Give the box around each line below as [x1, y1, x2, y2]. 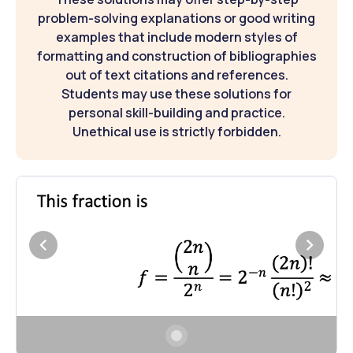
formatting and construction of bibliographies [36, 47, 317, 65]
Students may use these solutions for [61, 85, 292, 103]
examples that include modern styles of [55, 28, 298, 46]
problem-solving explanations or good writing [38, 9, 315, 28]
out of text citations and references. [65, 66, 288, 84]
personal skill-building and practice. [68, 104, 285, 122]
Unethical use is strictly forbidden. [72, 123, 281, 141]
